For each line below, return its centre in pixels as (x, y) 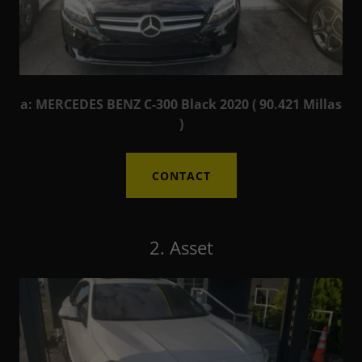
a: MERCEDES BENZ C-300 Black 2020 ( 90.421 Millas (181, 105)
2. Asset (181, 248)
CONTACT (181, 175)
